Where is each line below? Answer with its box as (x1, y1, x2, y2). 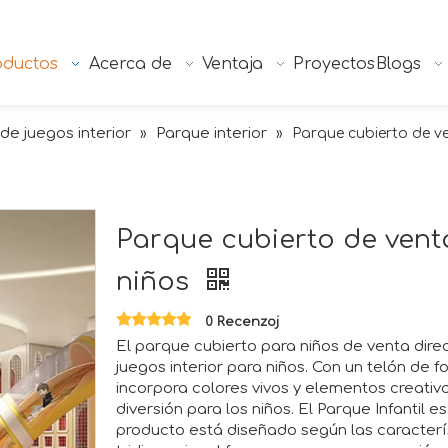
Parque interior (156, 125, 267, 143)
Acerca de (88, 55, 172, 73)
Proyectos (293, 55, 376, 73)
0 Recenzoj (205, 315, 279, 330)
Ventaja (202, 55, 264, 73)
